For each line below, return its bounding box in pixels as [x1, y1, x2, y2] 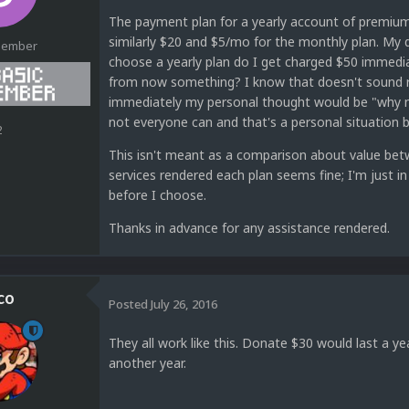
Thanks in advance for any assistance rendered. [109, 219, 390, 237]
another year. [109, 354, 186, 372]
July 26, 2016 [151, 295, 217, 312]
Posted [109, 295, 151, 312]
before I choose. [109, 186, 206, 204]
